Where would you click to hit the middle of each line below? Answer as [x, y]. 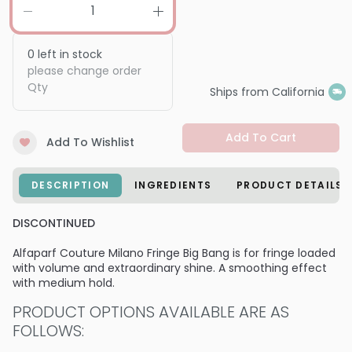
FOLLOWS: [48, 331]
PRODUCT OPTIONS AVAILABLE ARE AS [151, 312]
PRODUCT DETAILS [290, 185]
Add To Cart [260, 138]
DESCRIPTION [71, 185]
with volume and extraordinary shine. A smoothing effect [170, 268]
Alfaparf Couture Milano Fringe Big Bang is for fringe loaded [174, 253]
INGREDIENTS [173, 185]
